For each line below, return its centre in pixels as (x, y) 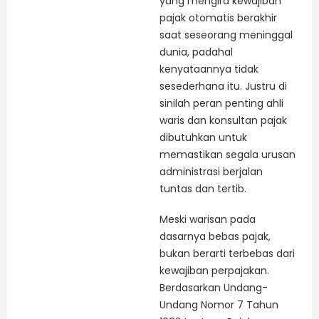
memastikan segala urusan (228, 154)
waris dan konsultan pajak (223, 120)
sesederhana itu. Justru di (223, 86)
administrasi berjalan (211, 171)
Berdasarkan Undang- (214, 288)
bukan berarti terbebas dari (227, 254)
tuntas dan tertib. (203, 188)
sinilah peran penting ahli (221, 103)
